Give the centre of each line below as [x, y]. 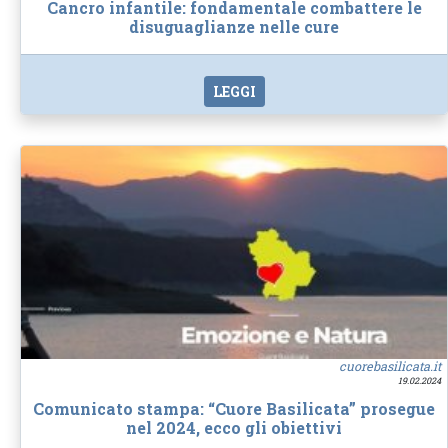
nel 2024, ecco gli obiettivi [234, 427]
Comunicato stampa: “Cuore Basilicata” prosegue [234, 408]
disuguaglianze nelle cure [234, 27]
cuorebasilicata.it [390, 365]
